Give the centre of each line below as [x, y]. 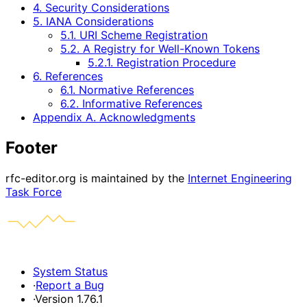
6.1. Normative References [127, 90]
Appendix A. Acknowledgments [114, 118]
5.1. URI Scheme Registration [134, 35]
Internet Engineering [240, 179]
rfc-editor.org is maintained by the [97, 179]
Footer [32, 148]
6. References [68, 76]
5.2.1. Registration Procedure [162, 63]
